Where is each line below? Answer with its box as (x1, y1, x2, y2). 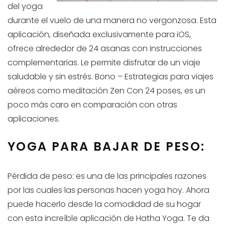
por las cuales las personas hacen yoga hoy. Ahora (8, 184, 209, 196)
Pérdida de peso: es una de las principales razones (8, 170, 206, 182)
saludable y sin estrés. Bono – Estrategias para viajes (8, 71, 213, 83)
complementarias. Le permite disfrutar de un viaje (8, 57, 200, 69)
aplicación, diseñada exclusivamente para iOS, (8, 29, 191, 41)
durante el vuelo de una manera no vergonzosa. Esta (8, 15, 216, 27)
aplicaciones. (8, 113, 60, 125)
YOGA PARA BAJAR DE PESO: (8, 138, 205, 155)
